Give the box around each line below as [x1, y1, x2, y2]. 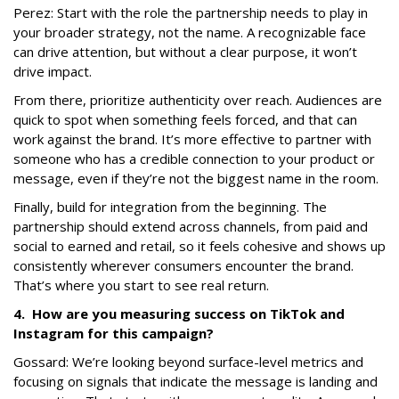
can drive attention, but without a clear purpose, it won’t [13, 43, 357, 61]
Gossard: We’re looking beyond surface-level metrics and [13, 353, 363, 371]
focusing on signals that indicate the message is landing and [13, 372, 378, 391]
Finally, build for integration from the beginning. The [13, 198, 327, 216]
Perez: [13, 4, 57, 22]
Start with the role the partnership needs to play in [57, 4, 368, 22]
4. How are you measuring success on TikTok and [13, 305, 345, 323]
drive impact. [13, 62, 92, 81]
